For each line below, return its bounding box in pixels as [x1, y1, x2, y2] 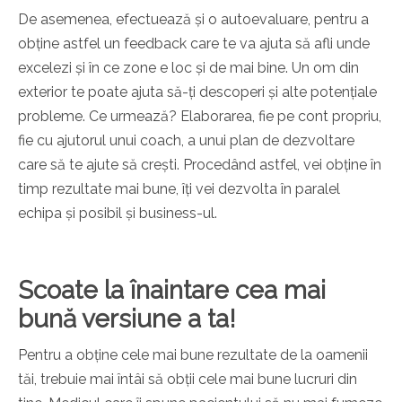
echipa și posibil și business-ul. [18, 205, 217, 223]
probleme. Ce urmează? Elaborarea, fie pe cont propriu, [18, 108, 381, 126]
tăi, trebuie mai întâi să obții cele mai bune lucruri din [18, 371, 357, 389]
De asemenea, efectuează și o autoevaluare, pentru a [18, 11, 369, 29]
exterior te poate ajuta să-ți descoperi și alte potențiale [18, 83, 377, 101]
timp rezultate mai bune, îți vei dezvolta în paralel [18, 180, 340, 198]
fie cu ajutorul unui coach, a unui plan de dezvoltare [18, 132, 354, 150]
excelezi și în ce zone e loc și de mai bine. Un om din [18, 59, 359, 77]
